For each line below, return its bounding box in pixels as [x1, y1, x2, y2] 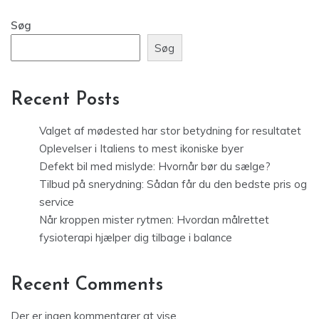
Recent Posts [11, 90, 120, 110]
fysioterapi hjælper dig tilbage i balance [39, 231, 232, 245]
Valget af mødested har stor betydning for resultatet [39, 124, 301, 138]
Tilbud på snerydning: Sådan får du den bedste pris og [39, 177, 307, 192]
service [39, 195, 74, 209]
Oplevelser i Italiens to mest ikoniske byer [39, 142, 244, 156]
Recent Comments [11, 276, 163, 296]
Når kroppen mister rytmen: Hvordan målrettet [39, 213, 269, 227]
